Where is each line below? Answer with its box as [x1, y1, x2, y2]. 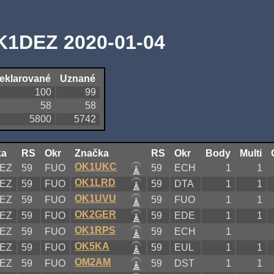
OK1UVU [75, 193, 117, 204]
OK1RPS [75, 224, 116, 235]
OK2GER [75, 209, 117, 220]
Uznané [60, 73, 96, 84]
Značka [75, 147, 109, 158]
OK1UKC [75, 161, 117, 172]
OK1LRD [75, 177, 116, 188]
